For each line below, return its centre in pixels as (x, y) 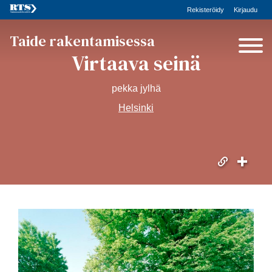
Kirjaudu (246, 10)
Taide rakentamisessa (82, 41)
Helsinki (136, 108)
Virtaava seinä (136, 63)
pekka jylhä (136, 89)
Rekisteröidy (206, 10)
